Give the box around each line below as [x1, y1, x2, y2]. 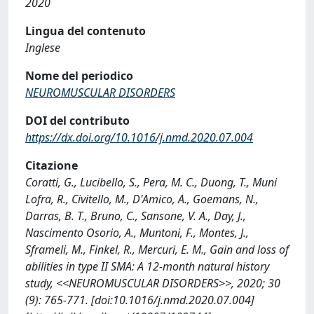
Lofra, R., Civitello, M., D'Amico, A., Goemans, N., [25, 191, 259, 207]
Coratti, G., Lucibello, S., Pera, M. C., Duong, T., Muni [25, 174, 277, 190]
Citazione [25, 157, 78, 173]
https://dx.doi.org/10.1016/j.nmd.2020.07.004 [25, 129, 253, 145]
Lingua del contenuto [25, 22, 146, 39]
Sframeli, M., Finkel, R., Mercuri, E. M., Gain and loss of [25, 241, 289, 257]
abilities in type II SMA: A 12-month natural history [25, 258, 269, 274]
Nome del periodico [25, 67, 133, 83]
